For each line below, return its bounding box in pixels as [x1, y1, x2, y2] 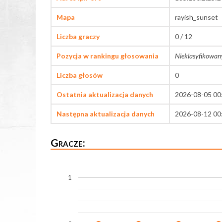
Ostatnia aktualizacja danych [56, 90, 153, 99]
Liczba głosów [56, 71, 103, 80]
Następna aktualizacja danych [56, 110, 155, 118]
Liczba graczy [56, 32, 100, 41]
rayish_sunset [175, 13, 218, 22]
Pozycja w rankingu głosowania [56, 52, 159, 60]
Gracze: [51, 136, 85, 149]
